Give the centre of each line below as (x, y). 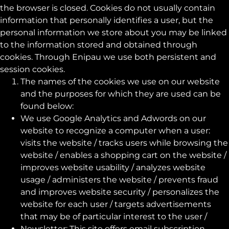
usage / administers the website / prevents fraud (119, 180)
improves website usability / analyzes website (113, 167)
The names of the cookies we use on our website (120, 82)
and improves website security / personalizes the (120, 192)
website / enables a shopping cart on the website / (123, 155)
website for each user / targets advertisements (116, 204)
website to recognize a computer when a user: (115, 131)
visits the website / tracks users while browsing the (124, 143)
